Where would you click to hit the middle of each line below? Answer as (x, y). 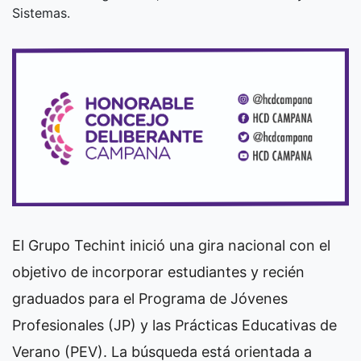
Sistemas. (41, 12)
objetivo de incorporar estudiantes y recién (158, 272)
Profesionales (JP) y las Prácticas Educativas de (174, 326)
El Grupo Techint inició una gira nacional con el (171, 246)
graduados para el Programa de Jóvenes (150, 299)
